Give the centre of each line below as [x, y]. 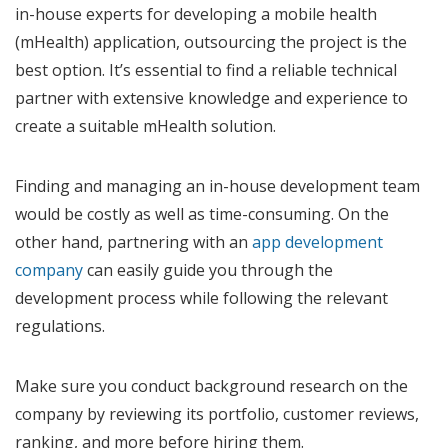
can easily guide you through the [208, 269]
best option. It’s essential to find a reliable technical [206, 69]
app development [317, 241]
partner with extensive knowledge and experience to [211, 97]
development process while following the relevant [201, 297]
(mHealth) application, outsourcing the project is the [211, 41]
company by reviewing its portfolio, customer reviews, [217, 413]
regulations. [62, 325]
